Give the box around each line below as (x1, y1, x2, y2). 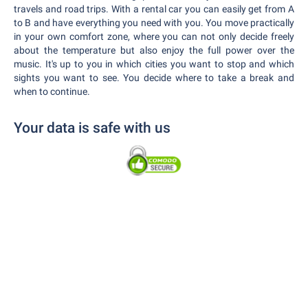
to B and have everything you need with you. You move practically (14, 17, 294, 28)
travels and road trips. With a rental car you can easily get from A (14, 3, 294, 14)
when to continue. (14, 86, 90, 97)
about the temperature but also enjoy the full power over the (14, 45, 294, 56)
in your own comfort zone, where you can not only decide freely (14, 31, 294, 42)
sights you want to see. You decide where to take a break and (14, 72, 294, 83)
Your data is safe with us (14, 120, 170, 136)
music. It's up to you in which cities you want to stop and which (14, 58, 294, 69)
